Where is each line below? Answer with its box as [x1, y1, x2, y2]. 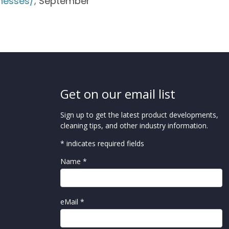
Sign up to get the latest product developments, [60, 109, 218, 120]
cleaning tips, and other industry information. [60, 120, 208, 130]
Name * [60, 156, 89, 166]
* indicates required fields [60, 138, 144, 148]
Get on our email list [60, 85, 175, 102]
